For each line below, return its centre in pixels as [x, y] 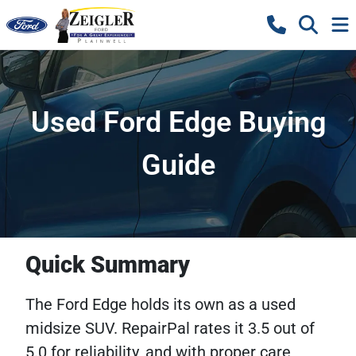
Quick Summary [108, 265]
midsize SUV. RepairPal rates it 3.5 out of [170, 328]
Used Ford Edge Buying [178, 122]
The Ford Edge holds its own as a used [161, 304]
